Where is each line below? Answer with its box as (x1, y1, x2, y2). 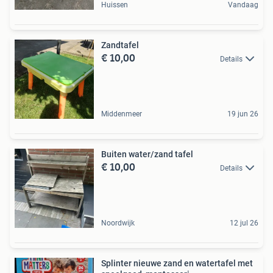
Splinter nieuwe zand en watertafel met (101, 258, 253, 268)
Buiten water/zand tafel (101, 149, 193, 159)
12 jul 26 (230, 218, 258, 227)
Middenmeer (101, 109, 142, 118)
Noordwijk (101, 218, 135, 227)
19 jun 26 (227, 109, 258, 118)
